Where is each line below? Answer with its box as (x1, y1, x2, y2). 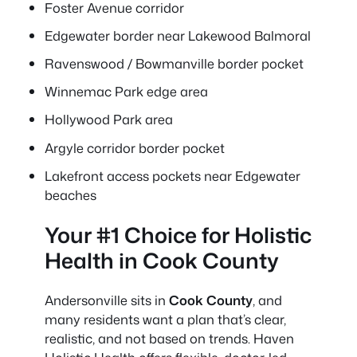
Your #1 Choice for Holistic (45, 219, 312, 250)
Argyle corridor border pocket (45, 138, 225, 157)
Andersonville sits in (45, 291, 169, 310)
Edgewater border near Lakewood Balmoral (45, 25, 311, 45)
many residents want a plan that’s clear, (45, 310, 286, 329)
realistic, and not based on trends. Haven (45, 329, 294, 348)
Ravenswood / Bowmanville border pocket (45, 54, 304, 73)
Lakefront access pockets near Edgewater (45, 166, 300, 185)
